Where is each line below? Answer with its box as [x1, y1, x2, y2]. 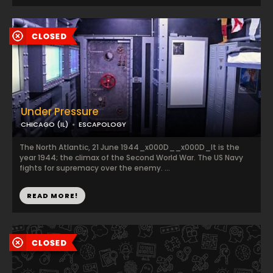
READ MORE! [27, 191, 78, 200]
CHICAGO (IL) [21, 119, 68, 129]
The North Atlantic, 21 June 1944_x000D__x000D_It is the [19, 142, 239, 152]
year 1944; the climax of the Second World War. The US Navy [19, 152, 243, 163]
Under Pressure [21, 104, 99, 119]
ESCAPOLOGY [79, 119, 126, 129]
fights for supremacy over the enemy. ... [19, 163, 170, 173]
